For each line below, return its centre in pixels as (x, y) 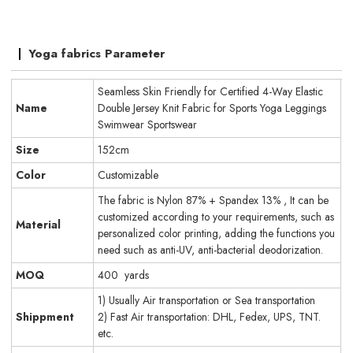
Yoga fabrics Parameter (97, 53)
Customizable (128, 175)
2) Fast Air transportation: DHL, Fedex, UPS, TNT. (210, 316)
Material (39, 225)
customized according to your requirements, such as (216, 216)
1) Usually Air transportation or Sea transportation (207, 300)
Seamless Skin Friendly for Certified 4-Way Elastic (211, 91)
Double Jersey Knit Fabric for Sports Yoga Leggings (212, 108)
